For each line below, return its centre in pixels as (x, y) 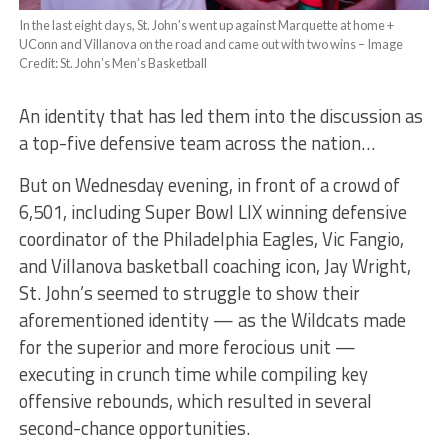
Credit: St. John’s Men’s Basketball (112, 62)
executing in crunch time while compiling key (193, 373)
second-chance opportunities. (136, 427)
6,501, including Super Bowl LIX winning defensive (212, 211)
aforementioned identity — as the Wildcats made (212, 319)
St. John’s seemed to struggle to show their (189, 292)
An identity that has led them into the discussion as (220, 115)
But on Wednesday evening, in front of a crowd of (209, 184)
